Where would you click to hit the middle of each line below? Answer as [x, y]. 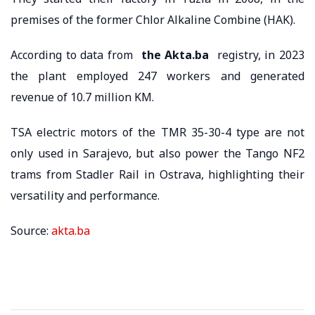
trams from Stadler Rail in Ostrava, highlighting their [157, 174]
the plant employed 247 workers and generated [157, 76]
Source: [31, 230]
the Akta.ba [173, 54]
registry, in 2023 [257, 54]
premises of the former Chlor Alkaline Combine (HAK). [153, 19]
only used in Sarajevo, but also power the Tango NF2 [157, 153]
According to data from [74, 54]
